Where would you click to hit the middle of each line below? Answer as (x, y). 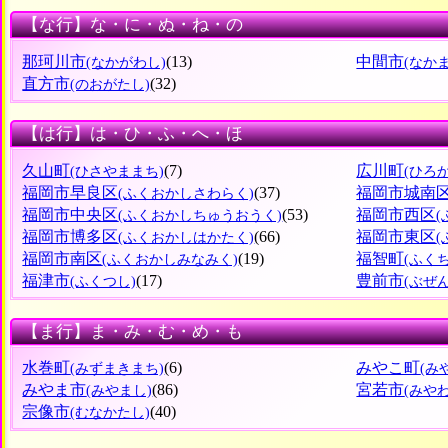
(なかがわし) (126, 62)
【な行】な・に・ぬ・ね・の (132, 25)
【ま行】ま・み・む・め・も (132, 331)
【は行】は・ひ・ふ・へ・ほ (132, 134)
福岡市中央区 (70, 214)
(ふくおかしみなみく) (170, 259)
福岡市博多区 (70, 236)
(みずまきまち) (117, 369)
